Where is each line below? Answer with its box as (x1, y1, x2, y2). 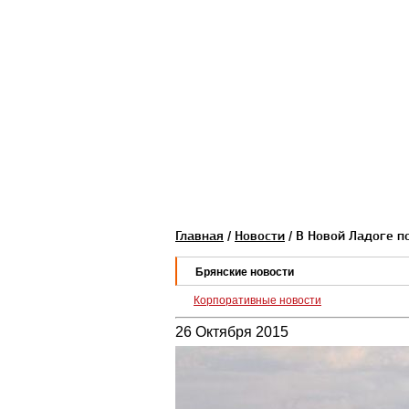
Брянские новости (195, 266, 294, 278)
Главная (175, 227, 224, 244)
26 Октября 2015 (175, 324, 288, 340)
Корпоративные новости (194, 294, 321, 307)
